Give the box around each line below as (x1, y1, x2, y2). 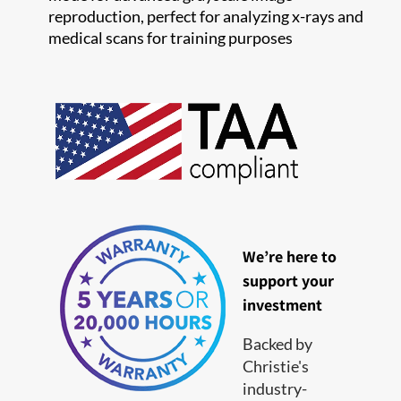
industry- (242, 378, 307, 398)
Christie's (242, 355, 309, 376)
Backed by (242, 333, 312, 354)
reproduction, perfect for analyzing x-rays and (48, 5, 364, 26)
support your (242, 269, 334, 291)
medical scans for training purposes (48, 27, 294, 47)
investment (242, 294, 322, 315)
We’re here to (242, 245, 337, 267)
